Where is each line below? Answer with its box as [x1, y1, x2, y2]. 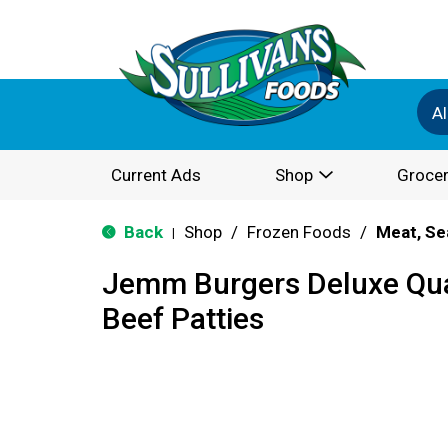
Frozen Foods [247, 222, 351, 242]
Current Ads [111, 165, 201, 185]
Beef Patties [102, 301, 264, 336]
